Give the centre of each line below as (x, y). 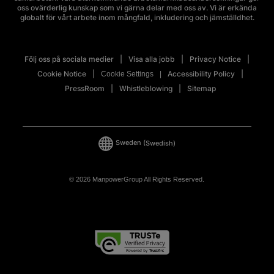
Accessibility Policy (201, 74)
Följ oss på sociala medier (69, 59)
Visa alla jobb (152, 59)
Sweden (128, 143)
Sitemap (201, 89)
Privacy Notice (215, 59)
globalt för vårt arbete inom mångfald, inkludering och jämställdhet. (137, 18)
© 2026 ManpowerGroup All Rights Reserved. (137, 180)
